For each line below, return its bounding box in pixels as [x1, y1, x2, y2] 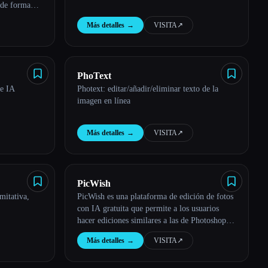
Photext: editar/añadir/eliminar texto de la [77, 84, 218, 93]
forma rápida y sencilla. [77, 228, 157, 237]
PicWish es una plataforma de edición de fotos [77, 192, 233, 201]
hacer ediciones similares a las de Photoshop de [77, 216, 236, 225]
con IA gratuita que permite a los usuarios [77, 204, 219, 213]
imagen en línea [77, 96, 130, 105]
